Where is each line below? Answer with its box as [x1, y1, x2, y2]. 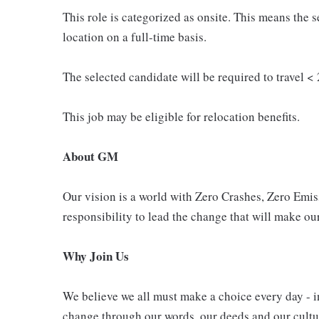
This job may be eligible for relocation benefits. [63, 108, 300, 125]
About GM [63, 147, 118, 165]
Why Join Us [63, 247, 129, 265]
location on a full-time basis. [63, 28, 206, 45]
